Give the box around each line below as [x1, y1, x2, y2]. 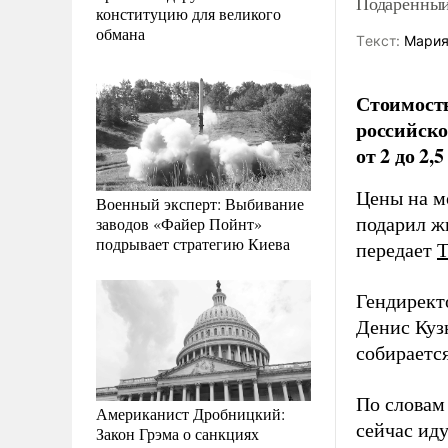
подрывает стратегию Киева [96, 232, 290, 254]
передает [356, 239, 437, 261]
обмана [96, 22, 145, 44]
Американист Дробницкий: [96, 402, 285, 424]
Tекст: [356, 32, 400, 49]
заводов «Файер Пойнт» [96, 212, 262, 234]
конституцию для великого [96, 2, 281, 24]
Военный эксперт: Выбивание [96, 192, 304, 214]
